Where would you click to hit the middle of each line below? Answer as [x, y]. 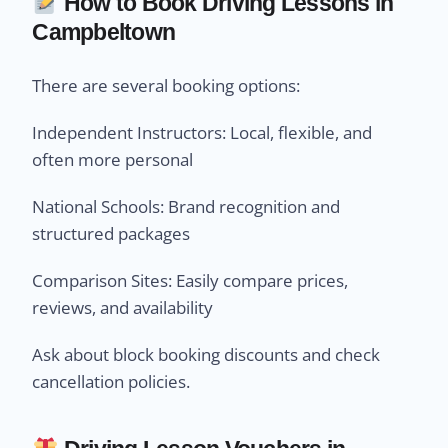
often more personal [113, 160]
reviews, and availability [123, 308]
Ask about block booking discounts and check [206, 355]
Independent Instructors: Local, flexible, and [202, 133]
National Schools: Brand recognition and [186, 207]
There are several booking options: [166, 86]
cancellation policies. [111, 382]
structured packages [111, 234]
